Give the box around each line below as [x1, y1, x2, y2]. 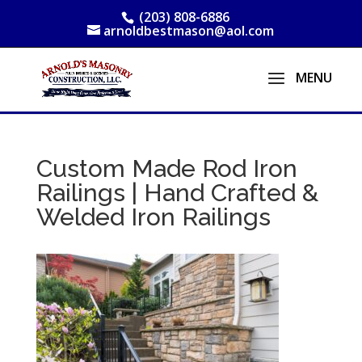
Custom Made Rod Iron [36, 154, 297, 183]
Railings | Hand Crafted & [36, 179, 318, 207]
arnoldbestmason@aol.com [103, 22, 275, 40]
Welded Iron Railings [36, 203, 271, 231]
